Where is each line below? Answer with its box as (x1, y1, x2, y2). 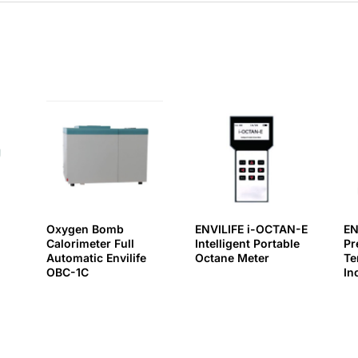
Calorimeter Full (46, 236, 135, 250)
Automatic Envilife (46, 250, 147, 265)
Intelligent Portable (195, 236, 300, 250)
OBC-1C (46, 265, 89, 279)
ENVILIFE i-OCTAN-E (195, 221, 308, 236)
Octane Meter (195, 250, 270, 265)
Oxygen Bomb (46, 221, 125, 236)
